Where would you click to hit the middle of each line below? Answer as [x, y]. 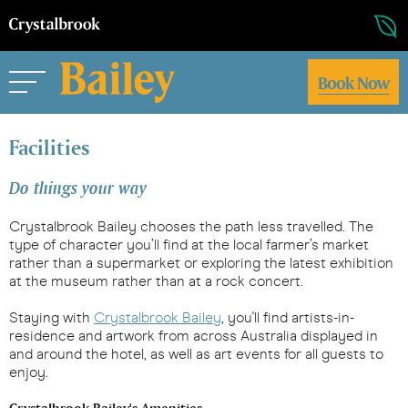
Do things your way [78, 188]
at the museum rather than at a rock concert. [156, 281]
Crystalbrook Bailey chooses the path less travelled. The [191, 226]
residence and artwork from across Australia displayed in [194, 336]
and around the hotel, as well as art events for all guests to [196, 354]
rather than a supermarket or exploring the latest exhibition [201, 263]
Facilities [50, 147]
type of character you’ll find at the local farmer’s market [189, 245]
